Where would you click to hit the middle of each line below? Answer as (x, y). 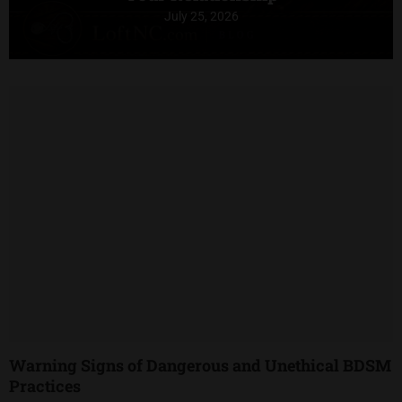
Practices (45, 385)
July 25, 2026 (201, 16)
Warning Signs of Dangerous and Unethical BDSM (200, 365)
